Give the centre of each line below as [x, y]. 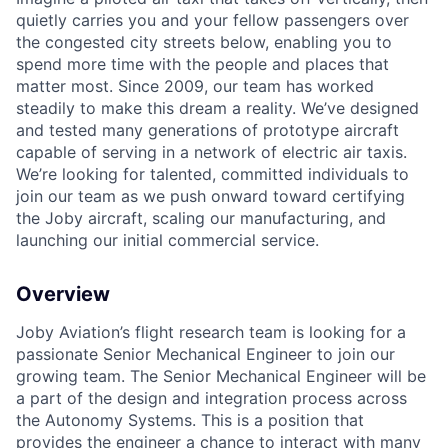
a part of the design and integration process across [211, 398]
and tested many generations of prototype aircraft [207, 130]
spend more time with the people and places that [202, 64]
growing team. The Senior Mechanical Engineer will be [221, 376]
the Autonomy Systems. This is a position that [190, 420]
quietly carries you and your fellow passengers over [212, 20]
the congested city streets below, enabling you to [204, 42]
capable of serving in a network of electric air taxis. [211, 152]
